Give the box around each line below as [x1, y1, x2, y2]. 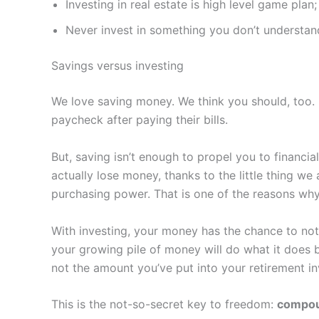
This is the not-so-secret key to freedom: [51, 297, 277, 312]
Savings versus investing [51, 58, 184, 73]
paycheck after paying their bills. [51, 113, 228, 127]
